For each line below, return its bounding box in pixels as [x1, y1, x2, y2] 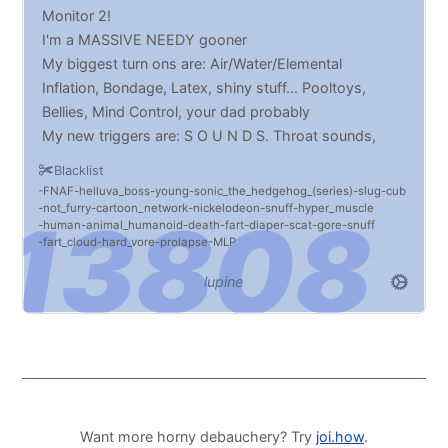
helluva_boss [79, 184, 151, 199]
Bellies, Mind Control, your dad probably [42, 102, 311, 120]
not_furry [43, 201, 92, 216]
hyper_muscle [298, 201, 375, 216]
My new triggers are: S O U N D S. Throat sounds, [42, 126, 377, 144]
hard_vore [102, 235, 156, 250]
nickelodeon [193, 201, 261, 216]
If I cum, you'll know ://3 [42, 174, 203, 192]
